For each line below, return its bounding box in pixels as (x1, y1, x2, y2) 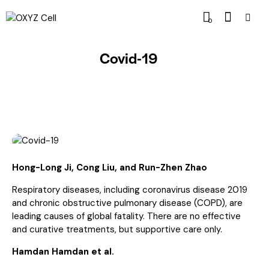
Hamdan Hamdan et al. (12, 245, 114, 258)
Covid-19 (99, 47, 158, 68)
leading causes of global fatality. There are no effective (12, 210, 241, 222)
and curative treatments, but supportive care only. (12, 223, 222, 235)
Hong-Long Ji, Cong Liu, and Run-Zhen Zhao (12, 161, 207, 174)
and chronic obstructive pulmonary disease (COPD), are (12, 196, 243, 209)
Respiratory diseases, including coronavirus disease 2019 (12, 183, 247, 196)
